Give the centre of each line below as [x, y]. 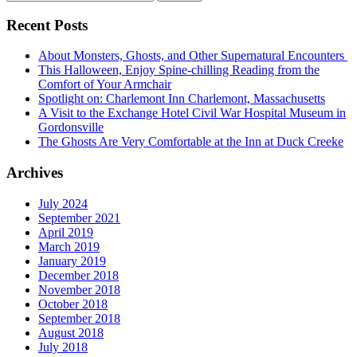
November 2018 [79, 289]
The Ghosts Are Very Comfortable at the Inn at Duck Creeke [191, 142]
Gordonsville [71, 127]
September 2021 [79, 218]
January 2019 [72, 261]
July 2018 [63, 347]
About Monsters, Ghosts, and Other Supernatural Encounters [193, 56]
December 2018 [78, 275]
